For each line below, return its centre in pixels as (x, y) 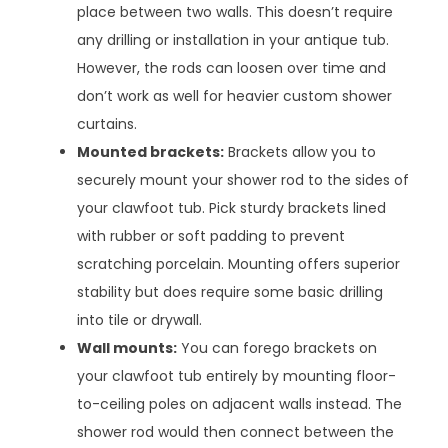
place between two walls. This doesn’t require (235, 12)
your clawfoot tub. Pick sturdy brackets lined (232, 208)
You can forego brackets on (277, 348)
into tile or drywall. (140, 320)
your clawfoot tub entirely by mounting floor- (237, 376)
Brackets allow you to (300, 152)
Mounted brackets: (151, 152)
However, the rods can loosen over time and (232, 68)
